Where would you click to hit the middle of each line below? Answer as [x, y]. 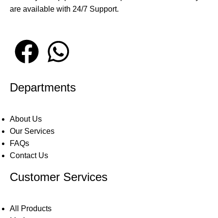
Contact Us [29, 156]
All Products [31, 209]
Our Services [32, 131]
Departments [43, 88]
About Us [26, 119]
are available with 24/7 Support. [64, 9]
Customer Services [59, 177]
